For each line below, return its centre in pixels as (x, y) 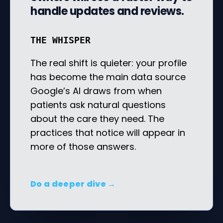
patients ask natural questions (98, 105)
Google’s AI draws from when (96, 91)
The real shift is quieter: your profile (109, 63)
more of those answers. (83, 146)
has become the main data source (108, 77)
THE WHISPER (60, 40)
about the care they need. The (97, 118)
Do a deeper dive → (73, 184)
